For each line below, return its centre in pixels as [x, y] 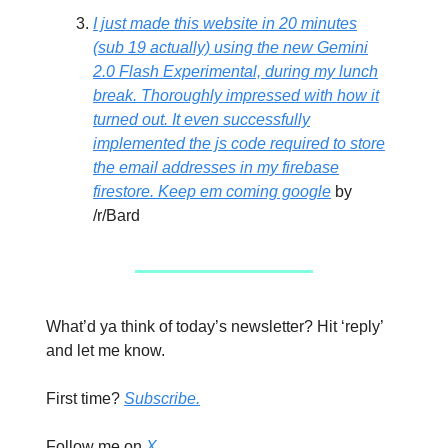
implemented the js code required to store [239, 143]
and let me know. [105, 350]
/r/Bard [116, 215]
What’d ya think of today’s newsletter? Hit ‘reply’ [214, 326]
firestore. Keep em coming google [212, 191]
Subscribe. [162, 398]
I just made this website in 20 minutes [225, 23]
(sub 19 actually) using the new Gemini [230, 47]
